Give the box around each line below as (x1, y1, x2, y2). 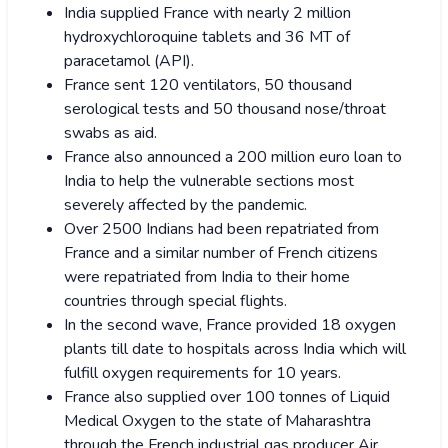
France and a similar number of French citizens (64, 241, 378, 264)
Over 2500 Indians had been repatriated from (64, 217, 379, 240)
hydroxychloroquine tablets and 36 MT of (64, 25, 350, 48)
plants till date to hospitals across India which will (64, 337, 406, 360)
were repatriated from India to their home (64, 265, 350, 288)
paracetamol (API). (64, 49, 194, 72)
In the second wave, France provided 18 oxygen (64, 313, 396, 336)
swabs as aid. (64, 121, 157, 144)
